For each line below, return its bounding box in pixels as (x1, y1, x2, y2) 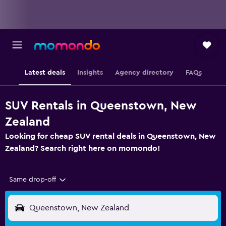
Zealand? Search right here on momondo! (5, 144, 160, 152)
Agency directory (115, 69, 174, 76)
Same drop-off (9, 176, 56, 183)
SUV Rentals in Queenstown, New (5, 100, 197, 112)
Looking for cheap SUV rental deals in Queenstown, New (5, 132, 216, 140)
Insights (77, 69, 103, 76)
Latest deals (24, 69, 65, 76)
